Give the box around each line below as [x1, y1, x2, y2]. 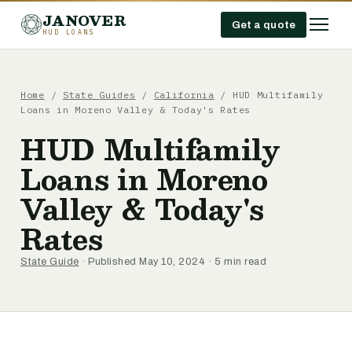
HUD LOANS [42, 27, 96, 36]
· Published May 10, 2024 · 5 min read [79, 256, 267, 267]
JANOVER [42, 9, 126, 31]
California [153, 89, 214, 101]
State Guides [62, 89, 136, 101]
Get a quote [231, 18, 295, 31]
